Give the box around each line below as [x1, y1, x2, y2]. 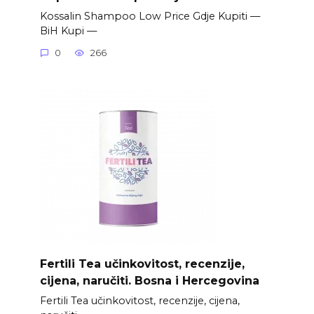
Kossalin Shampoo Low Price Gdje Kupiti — [39, 9, 260, 22]
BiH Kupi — [39, 24, 97, 37]
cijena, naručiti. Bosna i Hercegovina [39, 273, 259, 287]
